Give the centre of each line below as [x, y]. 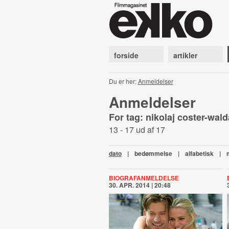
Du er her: [123, 81]
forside [126, 55]
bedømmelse [153, 153]
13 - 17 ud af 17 [137, 130]
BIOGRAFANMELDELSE [144, 178]
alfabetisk [199, 153]
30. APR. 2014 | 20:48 [140, 185]
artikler [185, 55]
